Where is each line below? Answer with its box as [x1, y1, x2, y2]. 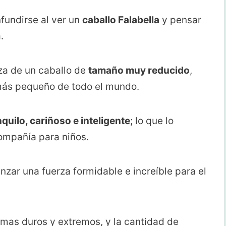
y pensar [159, 14, 201, 26]
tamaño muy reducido [88, 65, 190, 77]
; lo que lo [130, 115, 174, 127]
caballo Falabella [82, 14, 159, 26]
